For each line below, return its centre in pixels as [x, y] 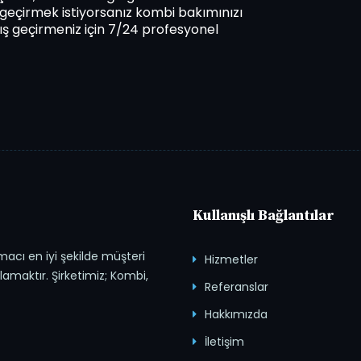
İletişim [224, 342]
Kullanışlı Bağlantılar [263, 216]
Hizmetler [231, 259]
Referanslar [237, 287]
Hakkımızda [236, 314]
